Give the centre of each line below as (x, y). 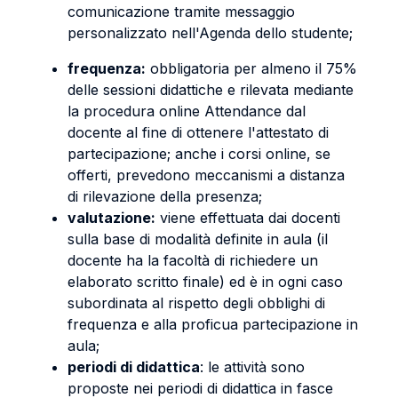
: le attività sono (252, 367)
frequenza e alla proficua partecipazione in (213, 324)
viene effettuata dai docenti (248, 218)
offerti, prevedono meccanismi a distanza (206, 175)
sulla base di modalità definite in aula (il (198, 239)
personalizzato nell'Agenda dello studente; (210, 33)
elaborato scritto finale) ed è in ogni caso (205, 282)
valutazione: (111, 218)
